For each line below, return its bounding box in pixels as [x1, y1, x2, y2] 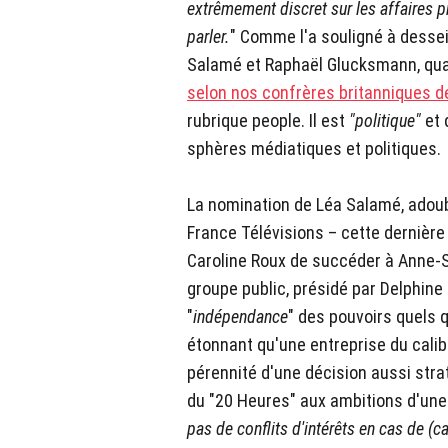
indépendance [193, 306, 288, 328]
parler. [187, 26, 230, 48]
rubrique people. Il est [187, 110, 349, 132]
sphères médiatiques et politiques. [187, 138, 441, 160]
